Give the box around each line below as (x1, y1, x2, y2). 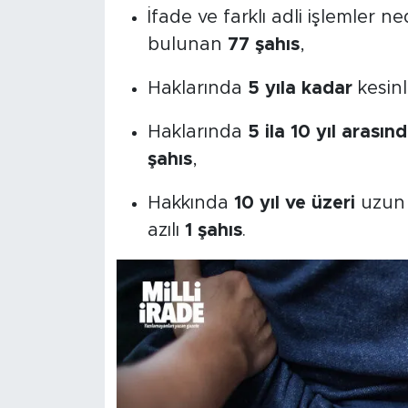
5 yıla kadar (247, 78, 352, 97)
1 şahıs (184, 220, 242, 240)
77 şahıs (227, 35, 300, 54)
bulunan (147, 35, 228, 54)
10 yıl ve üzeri (233, 193, 355, 212)
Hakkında (147, 193, 234, 212)
